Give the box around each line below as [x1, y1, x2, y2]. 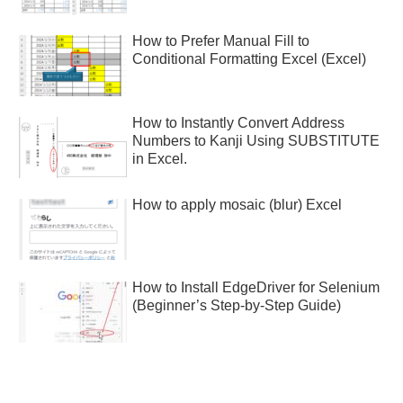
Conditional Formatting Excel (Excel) [132, 51, 367, 67]
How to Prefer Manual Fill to [132, 33, 310, 49]
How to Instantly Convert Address [132, 114, 345, 130]
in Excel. [132, 150, 188, 166]
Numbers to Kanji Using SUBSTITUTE [132, 132, 381, 148]
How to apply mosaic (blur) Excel [132, 197, 343, 213]
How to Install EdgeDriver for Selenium [132, 279, 381, 295]
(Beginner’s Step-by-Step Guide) [132, 297, 342, 313]
